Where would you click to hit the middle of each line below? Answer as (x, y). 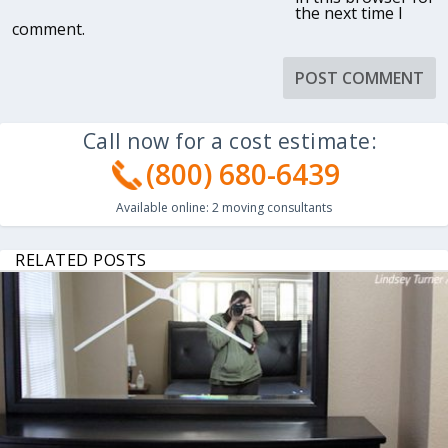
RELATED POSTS (81, 259)
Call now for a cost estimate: (230, 140)
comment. (48, 28)
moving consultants (275, 207)
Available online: (164, 207)
